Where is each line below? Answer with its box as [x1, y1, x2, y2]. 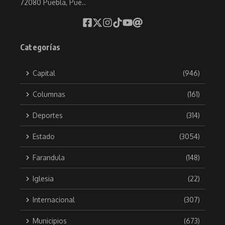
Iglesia [33, 174, 54, 183]
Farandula [33, 153, 65, 162]
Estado [33, 132, 55, 141]
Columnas [33, 90, 65, 99]
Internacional [33, 195, 75, 204]
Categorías [20, 42, 60, 53]
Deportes [33, 111, 63, 120]
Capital [33, 69, 55, 78]
